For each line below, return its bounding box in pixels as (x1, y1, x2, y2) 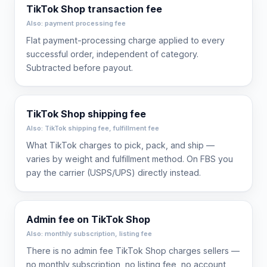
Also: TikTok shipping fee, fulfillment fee (26, 124, 160, 133)
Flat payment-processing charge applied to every (26, 35, 225, 45)
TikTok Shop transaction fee (26, 2, 163, 15)
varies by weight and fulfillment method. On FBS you (26, 154, 234, 164)
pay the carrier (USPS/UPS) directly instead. (26, 167, 201, 178)
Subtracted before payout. (26, 62, 133, 73)
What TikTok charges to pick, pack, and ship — (26, 140, 215, 151)
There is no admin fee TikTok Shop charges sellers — (26, 246, 240, 256)
